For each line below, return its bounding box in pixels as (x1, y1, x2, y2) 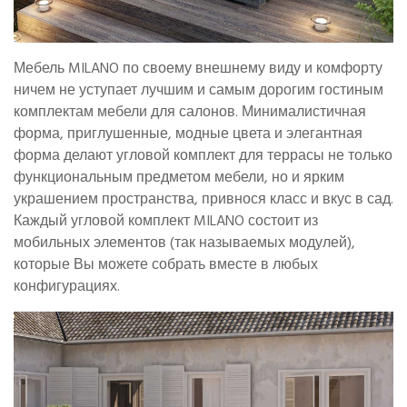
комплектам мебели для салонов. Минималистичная (14, 100, 366, 124)
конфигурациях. (14, 274, 120, 299)
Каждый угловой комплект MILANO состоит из (14, 209, 318, 233)
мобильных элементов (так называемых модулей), (14, 231, 355, 255)
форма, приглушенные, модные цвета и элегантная (14, 122, 362, 146)
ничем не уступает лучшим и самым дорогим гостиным (14, 78, 383, 103)
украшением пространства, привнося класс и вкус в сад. (14, 187, 393, 212)
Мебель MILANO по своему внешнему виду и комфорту (14, 56, 382, 81)
